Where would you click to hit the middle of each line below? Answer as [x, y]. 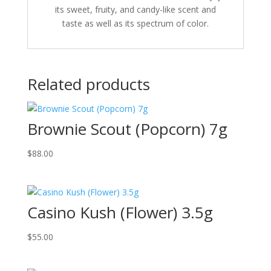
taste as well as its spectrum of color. [135, 23]
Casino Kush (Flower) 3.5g [120, 213]
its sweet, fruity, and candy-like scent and [135, 9]
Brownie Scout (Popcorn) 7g [127, 129]
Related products [88, 84]
